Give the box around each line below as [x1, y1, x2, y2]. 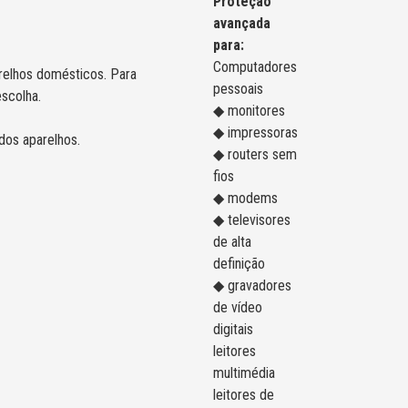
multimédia [213, 364, 275, 382]
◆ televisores [213, 211, 291, 229]
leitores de [213, 386, 274, 404]
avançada [213, 15, 270, 33]
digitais [213, 321, 253, 339]
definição [213, 255, 265, 273]
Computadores [213, 58, 297, 76]
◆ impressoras [213, 124, 298, 142]
